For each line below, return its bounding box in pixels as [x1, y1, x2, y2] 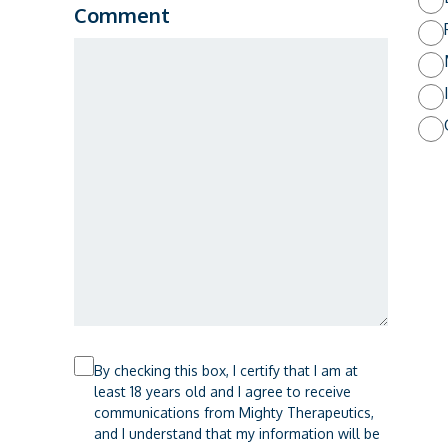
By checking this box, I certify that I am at [93, 361, 358, 379]
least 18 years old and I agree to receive [93, 382, 351, 400]
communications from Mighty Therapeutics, [93, 403, 374, 421]
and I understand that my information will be [93, 424, 364, 442]
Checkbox [72, 356, 149, 377]
